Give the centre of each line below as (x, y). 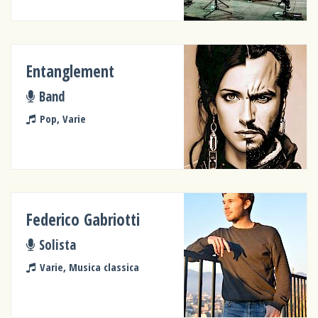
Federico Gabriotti (83, 219)
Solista (57, 245)
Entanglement (71, 71)
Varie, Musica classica (89, 267)
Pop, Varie (62, 118)
